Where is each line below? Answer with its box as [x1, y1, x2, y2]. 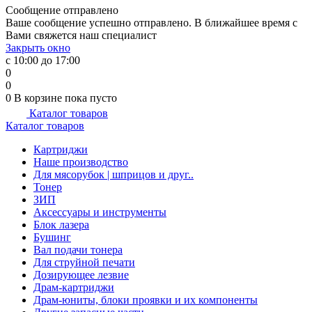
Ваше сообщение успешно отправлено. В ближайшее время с [6, 17, 297, 29]
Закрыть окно [6, 42, 70, 54]
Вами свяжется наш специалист [6, 29, 157, 41]
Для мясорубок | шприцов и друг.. [33, 169, 194, 180]
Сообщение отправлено [6, 4, 118, 16]
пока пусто [65, 92, 117, 104]
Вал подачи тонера [33, 244, 123, 256]
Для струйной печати [33, 256, 135, 268]
